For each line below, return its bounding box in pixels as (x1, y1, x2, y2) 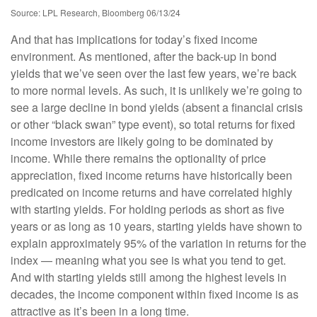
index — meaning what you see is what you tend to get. (11, 251, 286, 268)
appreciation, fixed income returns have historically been (11, 166, 292, 183)
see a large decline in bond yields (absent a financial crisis (11, 98, 303, 115)
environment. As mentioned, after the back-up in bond (11, 47, 277, 64)
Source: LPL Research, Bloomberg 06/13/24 (11, 6, 180, 18)
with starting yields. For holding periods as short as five (11, 200, 284, 217)
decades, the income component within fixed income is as (11, 285, 299, 302)
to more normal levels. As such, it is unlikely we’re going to (11, 81, 302, 98)
